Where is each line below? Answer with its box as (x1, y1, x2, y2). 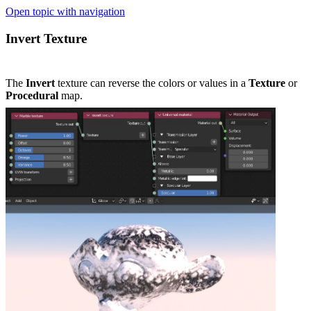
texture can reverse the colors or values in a (55, 77, 249, 90)
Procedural (6, 90, 58, 102)
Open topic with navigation (6, 6, 125, 17)
